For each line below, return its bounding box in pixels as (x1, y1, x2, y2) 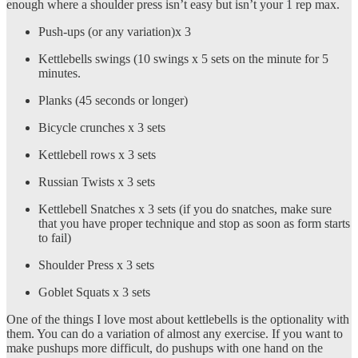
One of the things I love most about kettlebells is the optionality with (6, 312, 349, 326)
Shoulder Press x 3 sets (38, 257, 154, 272)
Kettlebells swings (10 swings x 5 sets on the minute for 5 (38, 51, 328, 66)
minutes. (38, 66, 81, 80)
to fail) (38, 230, 71, 245)
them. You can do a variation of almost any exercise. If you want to (6, 326, 343, 340)
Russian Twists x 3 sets (38, 174, 158, 189)
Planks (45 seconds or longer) (38, 93, 188, 107)
